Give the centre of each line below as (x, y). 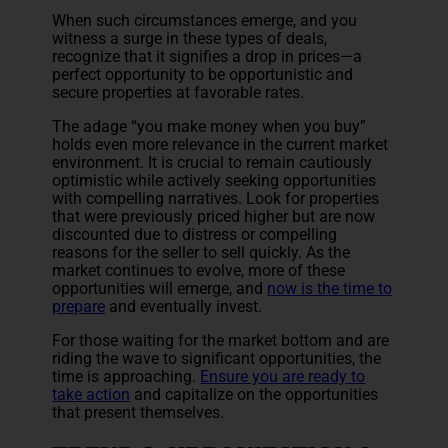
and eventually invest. (186, 307)
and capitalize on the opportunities (254, 395)
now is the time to (330, 289)
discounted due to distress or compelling (195, 235)
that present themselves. (140, 413)
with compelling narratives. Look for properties (216, 199)
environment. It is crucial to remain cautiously (212, 163)
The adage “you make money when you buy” (209, 127)
